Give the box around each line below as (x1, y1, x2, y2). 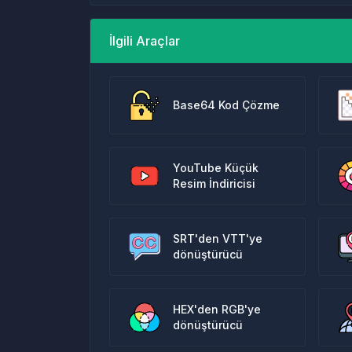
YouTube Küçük (173, 161, 258, 174)
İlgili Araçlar (109, 33, 180, 49)
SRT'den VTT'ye (173, 232, 262, 245)
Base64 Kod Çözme (173, 98, 280, 112)
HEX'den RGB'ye (173, 302, 261, 316)
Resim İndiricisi (173, 177, 255, 190)
